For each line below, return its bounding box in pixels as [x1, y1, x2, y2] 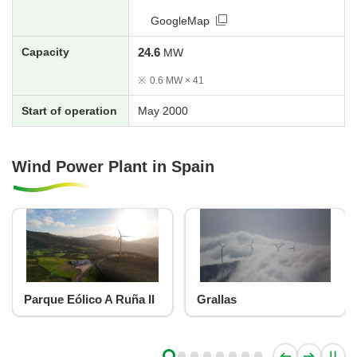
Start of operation [22, 104, 117, 117]
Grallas [190, 292, 230, 307]
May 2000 [138, 104, 188, 117]
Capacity [22, 45, 69, 58]
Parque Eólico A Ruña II [17, 292, 148, 307]
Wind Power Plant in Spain [12, 158, 214, 176]
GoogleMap [150, 14, 210, 27]
